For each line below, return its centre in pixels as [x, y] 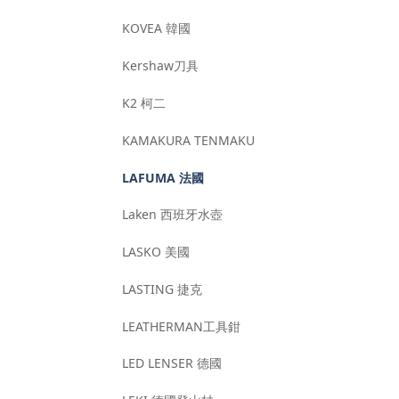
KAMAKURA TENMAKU [189, 140]
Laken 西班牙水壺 [173, 215]
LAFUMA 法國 [163, 177]
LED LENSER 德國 [172, 363]
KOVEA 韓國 [157, 28]
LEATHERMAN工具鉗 [182, 326]
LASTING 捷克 [163, 289]
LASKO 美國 [156, 252]
